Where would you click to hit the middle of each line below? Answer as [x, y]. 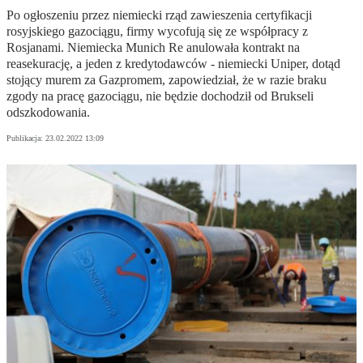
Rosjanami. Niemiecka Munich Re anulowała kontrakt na [153, 48]
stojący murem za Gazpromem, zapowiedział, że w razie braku [167, 80]
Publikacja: [26, 139]
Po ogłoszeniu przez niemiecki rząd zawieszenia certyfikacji [159, 15]
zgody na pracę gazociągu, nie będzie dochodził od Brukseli [160, 96]
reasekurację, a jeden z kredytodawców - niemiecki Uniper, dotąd [173, 64]
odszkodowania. [48, 113]
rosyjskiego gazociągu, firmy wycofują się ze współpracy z [157, 32]
